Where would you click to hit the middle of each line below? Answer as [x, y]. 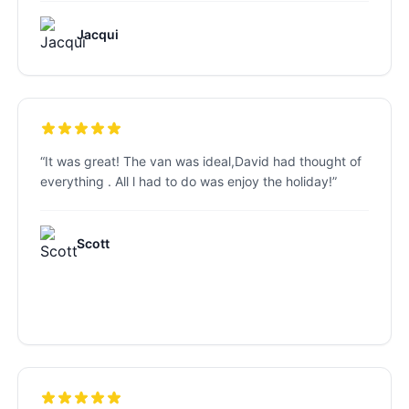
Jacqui [97, 34]
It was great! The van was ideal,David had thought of [203, 161]
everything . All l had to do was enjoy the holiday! [186, 181]
